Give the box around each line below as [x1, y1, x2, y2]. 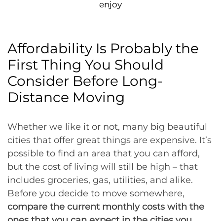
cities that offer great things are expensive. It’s [7, 135, 212, 146]
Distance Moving [7, 89, 125, 106]
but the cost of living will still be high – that [7, 161, 198, 172]
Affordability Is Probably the [7, 40, 199, 57]
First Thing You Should [7, 56, 164, 73]
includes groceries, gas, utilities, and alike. [7, 175, 193, 185]
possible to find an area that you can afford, [7, 148, 200, 159]
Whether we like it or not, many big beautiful [7, 121, 207, 132]
